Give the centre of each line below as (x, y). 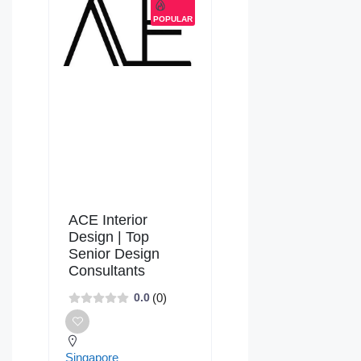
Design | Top (109, 237)
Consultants (107, 270)
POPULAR (172, 19)
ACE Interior (108, 220)
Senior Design (114, 253)
